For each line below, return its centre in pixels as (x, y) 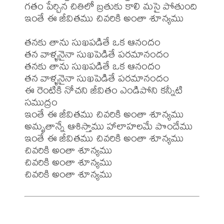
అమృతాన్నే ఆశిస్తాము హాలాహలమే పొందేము (109, 126)
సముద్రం (41, 102)
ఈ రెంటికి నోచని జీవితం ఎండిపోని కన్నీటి (104, 90)
